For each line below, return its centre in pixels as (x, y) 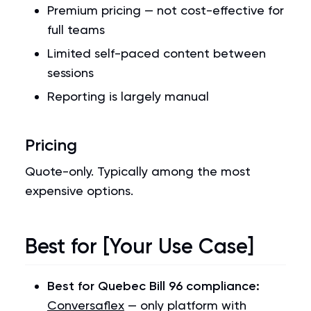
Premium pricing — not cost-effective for (166, 10)
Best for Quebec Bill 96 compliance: (153, 286)
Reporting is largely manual (128, 96)
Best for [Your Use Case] (140, 246)
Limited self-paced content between (157, 53)
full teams (76, 30)
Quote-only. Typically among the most (138, 171)
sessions (70, 73)
